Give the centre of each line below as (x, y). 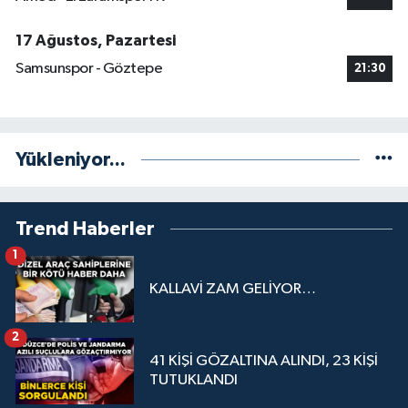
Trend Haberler (85, 229)
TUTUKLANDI (194, 381)
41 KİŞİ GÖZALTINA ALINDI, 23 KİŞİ (264, 362)
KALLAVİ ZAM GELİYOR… (233, 289)
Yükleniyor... (71, 159)
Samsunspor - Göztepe (89, 69)
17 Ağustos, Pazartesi (96, 41)
